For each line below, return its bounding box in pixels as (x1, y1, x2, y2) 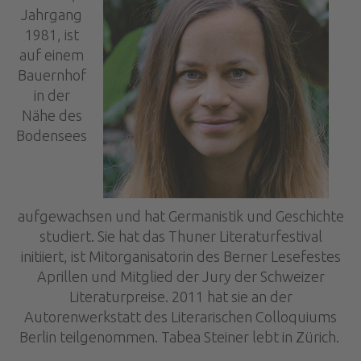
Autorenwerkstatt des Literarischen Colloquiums (24, 309, 337, 326)
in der (33, 87, 70, 104)
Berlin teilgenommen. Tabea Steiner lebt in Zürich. (19, 329, 342, 346)
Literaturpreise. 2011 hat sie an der (68, 288, 293, 305)
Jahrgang (21, 6, 82, 23)
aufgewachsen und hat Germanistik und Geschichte (17, 208, 344, 225)
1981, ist (24, 27, 79, 44)
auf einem (19, 47, 84, 64)
